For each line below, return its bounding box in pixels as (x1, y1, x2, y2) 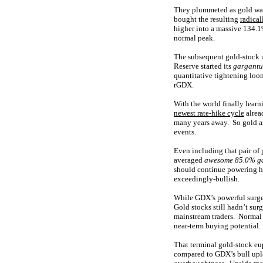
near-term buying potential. (174, 221, 261, 230)
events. (174, 127, 196, 136)
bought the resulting (174, 15, 240, 23)
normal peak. (174, 33, 215, 42)
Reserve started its (174, 62, 233, 70)
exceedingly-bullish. (174, 174, 240, 183)
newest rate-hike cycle (174, 109, 244, 117)
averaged (174, 156, 204, 164)
